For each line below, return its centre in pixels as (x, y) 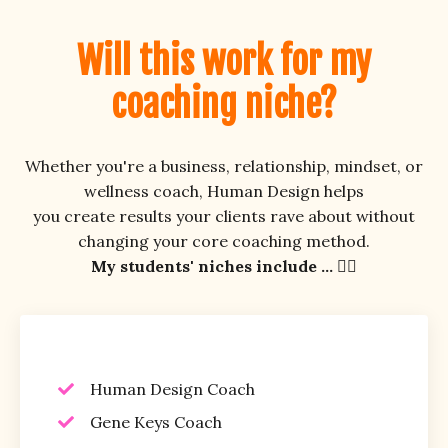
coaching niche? (224, 104)
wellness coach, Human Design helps (224, 190)
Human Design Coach (172, 388)
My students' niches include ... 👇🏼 (224, 265)
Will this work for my (224, 61)
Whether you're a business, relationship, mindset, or (224, 165)
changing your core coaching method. (224, 240)
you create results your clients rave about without (224, 215)
